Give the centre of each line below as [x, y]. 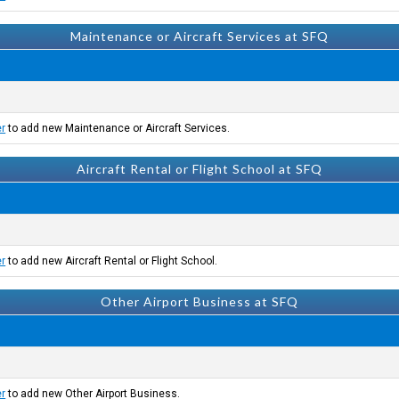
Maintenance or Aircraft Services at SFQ [199, 36]
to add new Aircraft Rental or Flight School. [112, 261]
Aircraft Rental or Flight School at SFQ [199, 169]
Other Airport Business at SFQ [199, 301]
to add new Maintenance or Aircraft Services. [118, 128]
